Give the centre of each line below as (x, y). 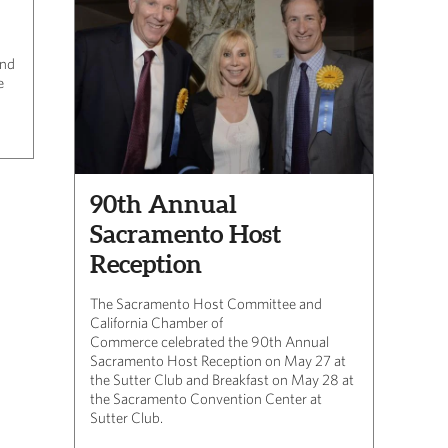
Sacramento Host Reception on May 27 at (218, 360)
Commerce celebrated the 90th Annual (209, 341)
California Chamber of (156, 322)
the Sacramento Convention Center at (206, 398)
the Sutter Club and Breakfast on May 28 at (222, 379)
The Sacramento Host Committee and (206, 303)
